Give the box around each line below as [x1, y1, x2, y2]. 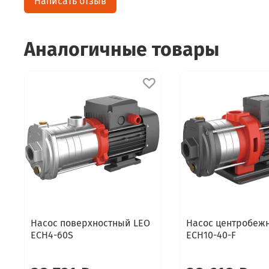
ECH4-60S [31, 229, 73, 241]
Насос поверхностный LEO [31, 217, 150, 229]
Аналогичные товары [24, 37, 219, 61]
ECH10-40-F [186, 229, 236, 241]
